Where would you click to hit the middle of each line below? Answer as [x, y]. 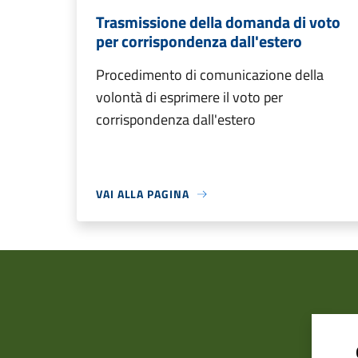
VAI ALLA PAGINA [143, 194]
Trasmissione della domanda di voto [218, 22]
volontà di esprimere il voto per [189, 97]
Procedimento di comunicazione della [210, 75]
